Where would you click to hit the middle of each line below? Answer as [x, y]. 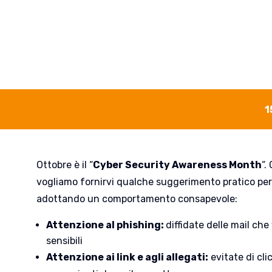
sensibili [64, 240]
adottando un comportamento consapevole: [137, 199]
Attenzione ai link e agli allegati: [127, 257]
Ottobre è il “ [64, 165]
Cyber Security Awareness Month [177, 165]
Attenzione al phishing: [106, 225]
